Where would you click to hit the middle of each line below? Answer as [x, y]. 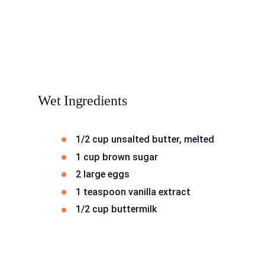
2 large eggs [103, 174]
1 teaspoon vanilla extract [133, 192]
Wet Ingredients [83, 100]
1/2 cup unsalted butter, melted [145, 139]
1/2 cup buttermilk [116, 209]
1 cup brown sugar [117, 157]
